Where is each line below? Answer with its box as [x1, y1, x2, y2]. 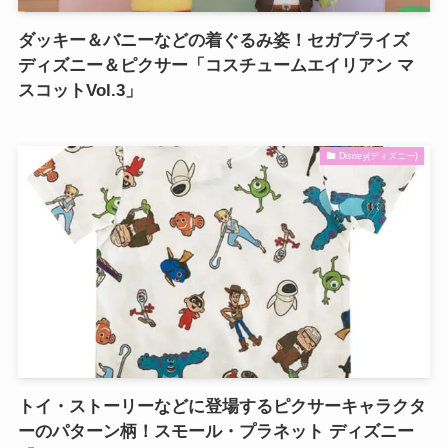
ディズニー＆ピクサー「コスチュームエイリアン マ [17, 55, 414, 75]
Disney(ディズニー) [339, 150, 418, 161]
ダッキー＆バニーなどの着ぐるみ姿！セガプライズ [17, 30, 409, 50]
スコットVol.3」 [17, 80, 142, 100]
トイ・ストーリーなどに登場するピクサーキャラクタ [17, 396, 426, 416]
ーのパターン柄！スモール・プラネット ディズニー [17, 421, 414, 441]
